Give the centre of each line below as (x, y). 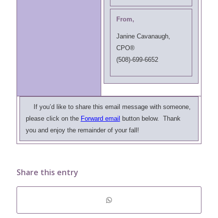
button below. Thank (150, 118)
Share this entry (47, 172)
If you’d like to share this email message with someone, (108, 107)
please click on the (53, 118)
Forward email (100, 118)
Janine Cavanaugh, (143, 36)
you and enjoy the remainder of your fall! (82, 130)
